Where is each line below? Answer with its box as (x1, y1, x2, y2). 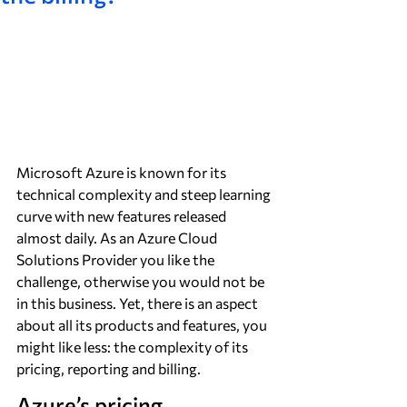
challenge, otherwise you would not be (16, 273, 267, 290)
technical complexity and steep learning (16, 185, 273, 203)
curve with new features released (16, 207, 229, 224)
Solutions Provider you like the (16, 251, 217, 268)
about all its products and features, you (16, 316, 270, 333)
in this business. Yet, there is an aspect (16, 294, 261, 312)
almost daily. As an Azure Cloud (16, 229, 220, 246)
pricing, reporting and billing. (16, 360, 201, 377)
